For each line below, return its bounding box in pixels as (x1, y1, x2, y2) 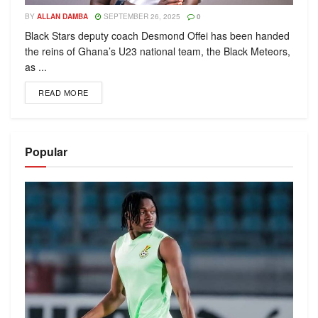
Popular (25, 143, 67, 160)
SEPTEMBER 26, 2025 (102, 11, 180, 21)
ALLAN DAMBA (37, 11, 88, 21)
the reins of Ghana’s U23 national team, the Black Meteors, (25, 44, 290, 58)
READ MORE (38, 87, 89, 98)
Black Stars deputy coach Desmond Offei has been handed (25, 28, 290, 43)
